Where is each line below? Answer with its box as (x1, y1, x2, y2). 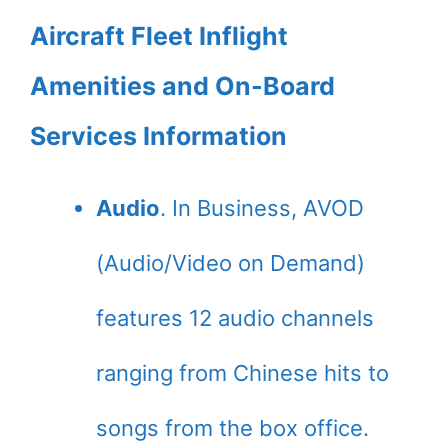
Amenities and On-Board (30, 71, 335, 102)
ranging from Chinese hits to (96, 360, 389, 387)
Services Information (30, 121, 287, 152)
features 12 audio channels (96, 305, 374, 332)
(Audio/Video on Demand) (96, 250, 365, 277)
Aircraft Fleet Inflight (30, 21, 288, 52)
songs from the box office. (96, 415, 369, 442)
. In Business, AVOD (160, 195, 364, 222)
